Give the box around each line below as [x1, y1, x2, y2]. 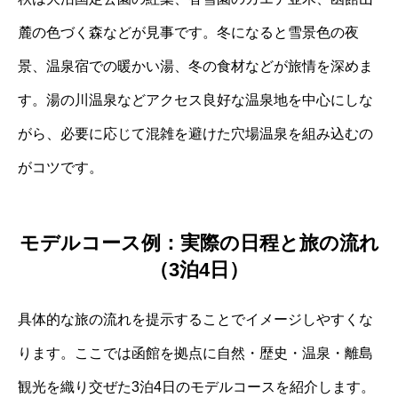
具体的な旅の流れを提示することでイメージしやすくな [18, 312, 373, 328]
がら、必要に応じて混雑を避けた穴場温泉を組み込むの [18, 126, 373, 142]
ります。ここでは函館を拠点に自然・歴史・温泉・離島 [18, 346, 373, 362]
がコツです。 [18, 160, 103, 176]
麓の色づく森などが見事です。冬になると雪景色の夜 [18, 25, 359, 41]
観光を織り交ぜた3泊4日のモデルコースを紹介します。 [18, 379, 375, 395]
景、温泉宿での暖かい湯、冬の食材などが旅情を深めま [18, 59, 373, 75]
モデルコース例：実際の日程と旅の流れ [19, 232, 379, 255]
